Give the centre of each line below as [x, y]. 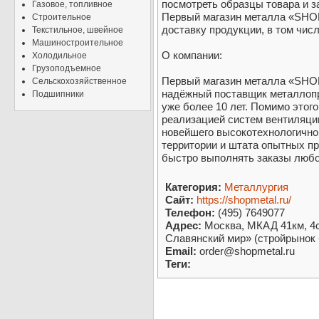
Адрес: [183, 226]
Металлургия [256, 187]
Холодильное [59, 56]
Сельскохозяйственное [79, 81]
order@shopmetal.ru [246, 251]
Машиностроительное [78, 43]
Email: [181, 251]
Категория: [193, 187]
